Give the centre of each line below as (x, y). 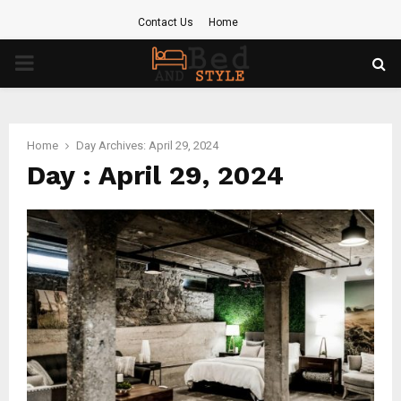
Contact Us (166, 22)
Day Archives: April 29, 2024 (147, 145)
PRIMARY (59, 63)
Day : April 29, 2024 (155, 175)
